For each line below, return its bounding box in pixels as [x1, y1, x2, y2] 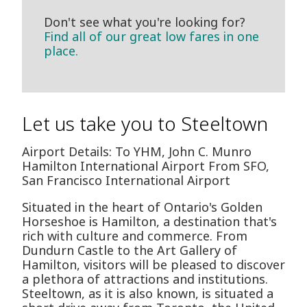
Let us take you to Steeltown [22, 110, 268, 137]
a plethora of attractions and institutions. [22, 271, 268, 288]
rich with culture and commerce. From [22, 228, 247, 245]
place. [44, 42, 78, 60]
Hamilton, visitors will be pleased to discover [22, 256, 285, 273]
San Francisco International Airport [22, 172, 230, 189]
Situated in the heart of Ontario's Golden [22, 199, 262, 216]
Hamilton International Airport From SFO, [22, 158, 269, 175]
